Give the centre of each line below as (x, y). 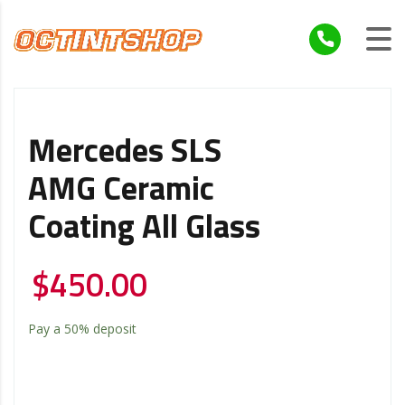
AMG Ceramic (121, 190)
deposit (113, 328)
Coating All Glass (144, 228)
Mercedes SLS (125, 152)
